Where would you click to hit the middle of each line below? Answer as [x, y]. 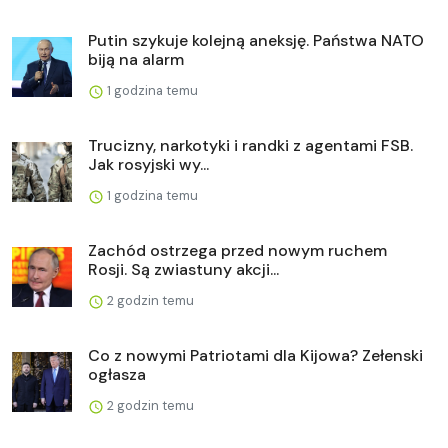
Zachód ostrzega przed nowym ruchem [237, 250]
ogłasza [117, 374]
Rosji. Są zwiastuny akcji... [183, 269]
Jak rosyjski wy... [148, 164]
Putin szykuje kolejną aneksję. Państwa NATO [256, 40]
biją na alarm [136, 59]
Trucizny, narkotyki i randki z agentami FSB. [250, 145]
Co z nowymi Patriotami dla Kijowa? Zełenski [255, 355]
